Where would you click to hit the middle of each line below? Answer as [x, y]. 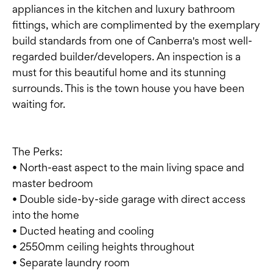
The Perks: [37, 152]
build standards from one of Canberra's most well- [132, 41]
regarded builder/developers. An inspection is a [126, 57]
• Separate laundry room [71, 263]
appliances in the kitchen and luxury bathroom [124, 9]
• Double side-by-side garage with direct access [129, 199]
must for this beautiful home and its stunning [119, 73]
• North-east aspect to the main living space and [128, 168]
